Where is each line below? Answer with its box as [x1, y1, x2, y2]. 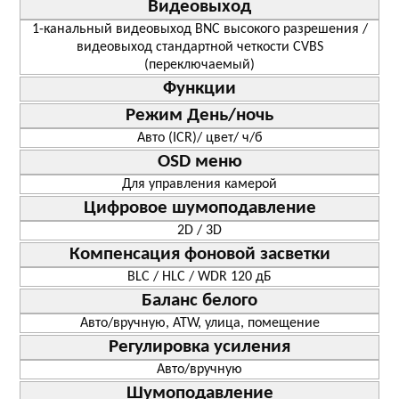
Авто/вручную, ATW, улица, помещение [79, 315, 320, 330]
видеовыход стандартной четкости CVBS [76, 39, 323, 54]
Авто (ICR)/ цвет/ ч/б [136, 130, 263, 145]
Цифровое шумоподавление [83, 198, 316, 217]
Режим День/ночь [126, 105, 273, 125]
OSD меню [157, 151, 242, 171]
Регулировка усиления [109, 337, 290, 356]
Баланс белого [142, 290, 257, 310]
